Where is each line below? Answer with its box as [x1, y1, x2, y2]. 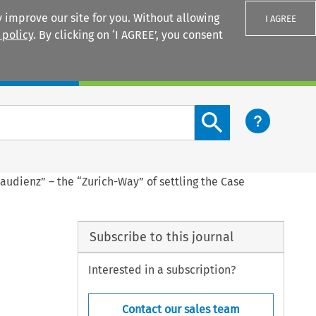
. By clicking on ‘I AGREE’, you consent [33, 28, 223, 42]
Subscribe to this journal [89, 229, 233, 245]
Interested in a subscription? [88, 263, 236, 277]
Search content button [194, 106, 310, 120]
